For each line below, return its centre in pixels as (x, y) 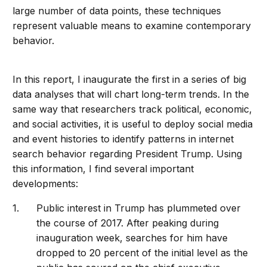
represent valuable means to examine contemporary (132, 26)
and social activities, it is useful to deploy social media (133, 124)
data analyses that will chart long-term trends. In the (131, 94)
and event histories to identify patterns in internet (123, 139)
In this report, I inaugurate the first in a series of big (130, 80)
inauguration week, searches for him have (132, 238)
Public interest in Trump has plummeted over (139, 208)
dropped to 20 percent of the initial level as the (142, 253)
